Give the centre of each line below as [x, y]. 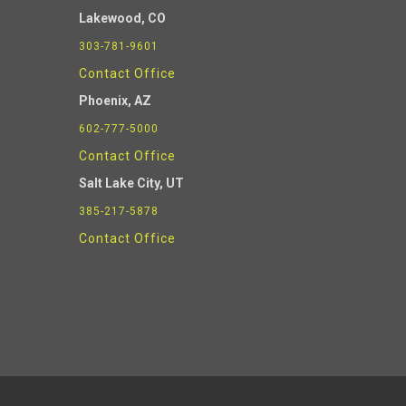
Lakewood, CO [122, 19]
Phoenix [103, 101]
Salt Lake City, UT [131, 184]
